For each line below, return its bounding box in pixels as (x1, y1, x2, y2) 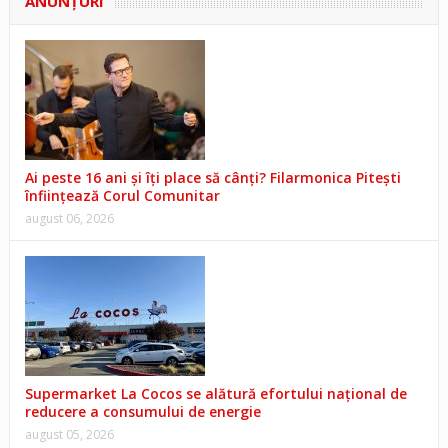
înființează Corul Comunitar (24, 185, 220, 205)
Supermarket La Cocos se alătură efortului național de (24, 383, 407, 403)
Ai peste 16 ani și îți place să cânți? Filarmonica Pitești (24, 167, 401, 187)
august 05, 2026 (24, 425, 114, 443)
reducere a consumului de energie (24, 401, 261, 421)
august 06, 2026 (24, 209, 114, 227)
